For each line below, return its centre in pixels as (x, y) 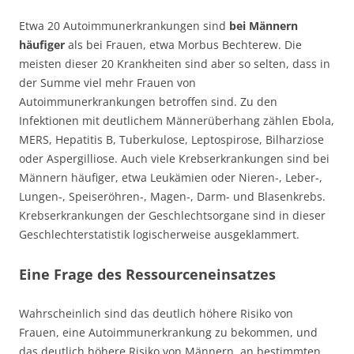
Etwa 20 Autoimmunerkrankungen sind (124, 25)
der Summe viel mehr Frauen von (107, 82)
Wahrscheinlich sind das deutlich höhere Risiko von (156, 313)
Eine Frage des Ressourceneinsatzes (147, 274)
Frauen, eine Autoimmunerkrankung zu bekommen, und (168, 332)
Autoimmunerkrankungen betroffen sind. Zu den (148, 101)
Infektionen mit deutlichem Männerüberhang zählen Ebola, (177, 120)
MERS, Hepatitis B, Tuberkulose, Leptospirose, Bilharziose (171, 139)
